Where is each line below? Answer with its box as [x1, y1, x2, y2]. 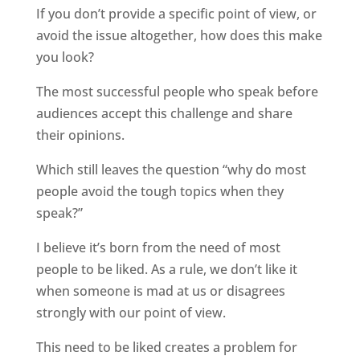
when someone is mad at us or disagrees [35, 282, 285, 300]
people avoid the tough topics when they [35, 182, 284, 200]
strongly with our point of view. [35, 304, 226, 321]
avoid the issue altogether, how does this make [35, 27, 322, 44]
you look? [35, 48, 94, 66]
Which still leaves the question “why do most [35, 161, 306, 178]
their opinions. [35, 126, 125, 144]
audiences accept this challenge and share [35, 104, 292, 122]
